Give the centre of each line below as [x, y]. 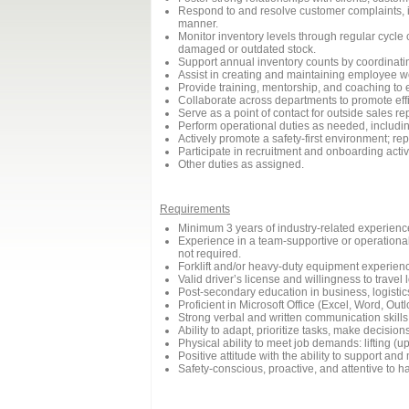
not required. [210, 254]
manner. [198, 24]
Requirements [195, 209]
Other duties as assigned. [241, 164]
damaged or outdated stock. [247, 49]
